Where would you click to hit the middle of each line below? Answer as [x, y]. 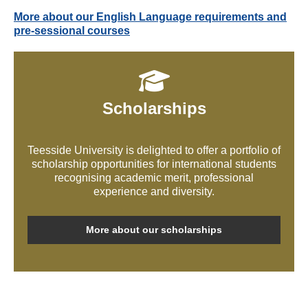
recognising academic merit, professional [154, 178]
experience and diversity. [154, 192]
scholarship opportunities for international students [154, 164]
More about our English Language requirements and [150, 17]
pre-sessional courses [72, 31]
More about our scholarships [154, 230]
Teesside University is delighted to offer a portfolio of [154, 151]
